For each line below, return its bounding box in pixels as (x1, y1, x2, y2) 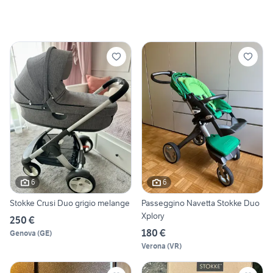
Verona (141, 241, 166, 250)
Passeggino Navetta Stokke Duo (141, 197, 260, 208)
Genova (10, 228, 36, 238)
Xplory (141, 210, 165, 221)
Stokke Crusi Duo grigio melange (10, 197, 130, 208)
